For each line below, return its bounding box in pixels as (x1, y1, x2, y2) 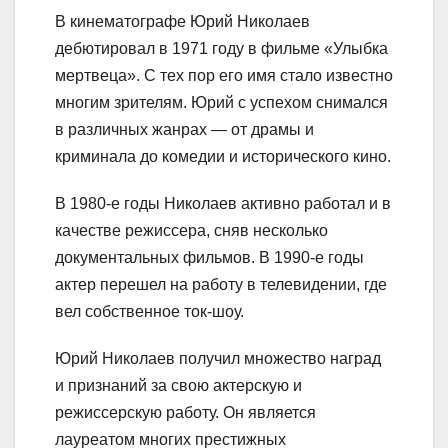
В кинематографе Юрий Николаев (55, 12, 310, 30)
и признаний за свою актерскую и (55, 376, 302, 394)
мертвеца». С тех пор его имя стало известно (55, 66, 393, 84)
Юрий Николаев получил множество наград (55, 349, 381, 367)
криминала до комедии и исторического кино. (55, 147, 391, 165)
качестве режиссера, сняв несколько (55, 221, 328, 239)
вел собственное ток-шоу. (55, 302, 244, 320)
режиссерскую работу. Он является (55, 403, 316, 421)
